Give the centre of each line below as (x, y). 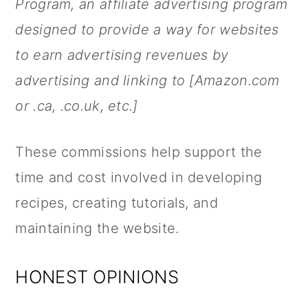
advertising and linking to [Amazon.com (147, 80)
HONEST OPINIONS (97, 277)
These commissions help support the (139, 152)
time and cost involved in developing (139, 177)
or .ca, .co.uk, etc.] (77, 106)
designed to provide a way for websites (147, 30)
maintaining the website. (97, 228)
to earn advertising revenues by (122, 55)
